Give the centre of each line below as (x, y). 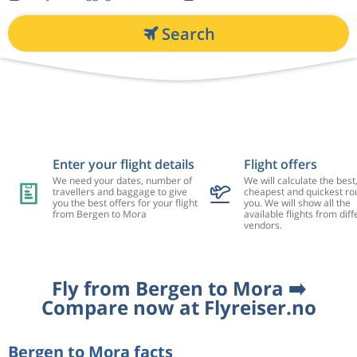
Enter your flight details (123, 164)
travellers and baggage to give (120, 192)
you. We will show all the (297, 203)
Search (188, 33)
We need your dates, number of (122, 180)
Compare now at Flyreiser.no (178, 307)
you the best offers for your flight (125, 203)
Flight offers (280, 164)
